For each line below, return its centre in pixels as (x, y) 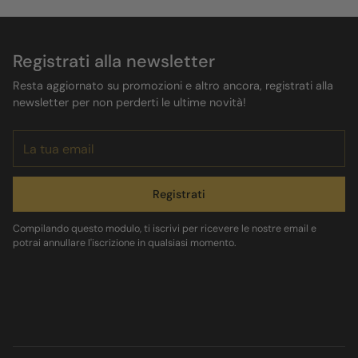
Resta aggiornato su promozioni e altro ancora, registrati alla (173, 86)
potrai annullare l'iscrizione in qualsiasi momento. (125, 243)
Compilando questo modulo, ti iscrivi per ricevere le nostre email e (165, 229)
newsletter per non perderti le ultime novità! (129, 102)
